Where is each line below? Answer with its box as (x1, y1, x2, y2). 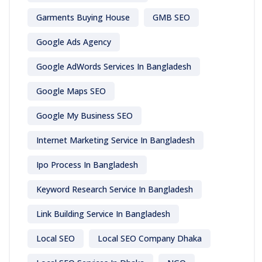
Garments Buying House (36, 12, 130, 23)
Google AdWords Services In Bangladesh (36, 61, 191, 73)
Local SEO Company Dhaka (98, 233, 202, 244)
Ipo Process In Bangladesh (36, 159, 138, 171)
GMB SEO (153, 12, 190, 23)
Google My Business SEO (36, 110, 133, 122)
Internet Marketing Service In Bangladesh (36, 135, 195, 146)
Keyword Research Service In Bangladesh (36, 184, 193, 195)
